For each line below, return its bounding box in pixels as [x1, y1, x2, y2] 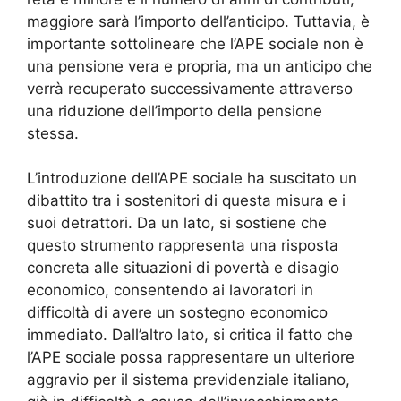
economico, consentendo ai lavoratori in [27, 281, 313, 300]
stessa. [27, 124, 79, 142]
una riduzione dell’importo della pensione [27, 101, 322, 120]
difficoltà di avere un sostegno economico [27, 303, 328, 322]
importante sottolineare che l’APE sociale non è [27, 34, 363, 53]
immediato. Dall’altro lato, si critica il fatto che [27, 326, 353, 345]
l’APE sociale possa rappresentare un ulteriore [27, 348, 354, 367]
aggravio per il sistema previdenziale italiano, [27, 371, 350, 389]
